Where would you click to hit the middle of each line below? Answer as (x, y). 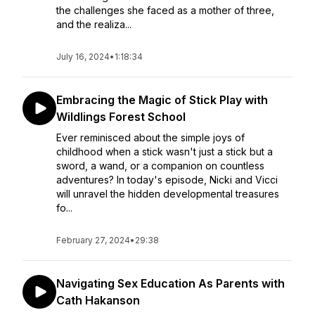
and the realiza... (94, 24)
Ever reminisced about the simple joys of (150, 137)
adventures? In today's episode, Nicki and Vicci (167, 180)
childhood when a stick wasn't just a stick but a (165, 152)
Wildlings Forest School (121, 117)
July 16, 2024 (83, 57)
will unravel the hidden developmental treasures (168, 194)
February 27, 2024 (93, 240)
